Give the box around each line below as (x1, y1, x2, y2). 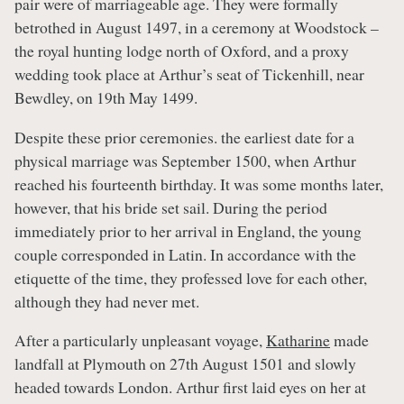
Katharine (266, 329, 330, 352)
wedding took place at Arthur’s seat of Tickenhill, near (14, 63, 364, 86)
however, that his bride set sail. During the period (14, 196, 327, 218)
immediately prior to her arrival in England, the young (14, 219, 362, 242)
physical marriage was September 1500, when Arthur (14, 149, 356, 171)
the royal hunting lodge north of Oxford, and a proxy (14, 40, 349, 62)
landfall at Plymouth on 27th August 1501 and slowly (14, 353, 356, 375)
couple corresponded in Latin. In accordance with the (14, 243, 356, 265)
